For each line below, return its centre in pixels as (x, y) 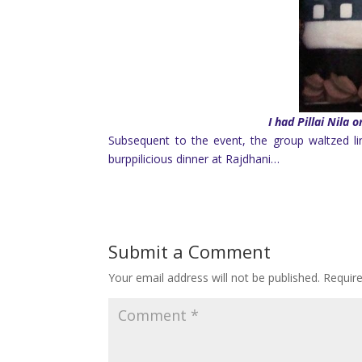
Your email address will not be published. (215, 278)
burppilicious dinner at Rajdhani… (194, 159)
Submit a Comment (190, 252)
